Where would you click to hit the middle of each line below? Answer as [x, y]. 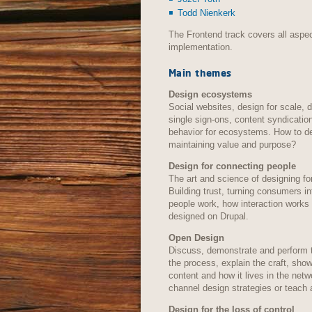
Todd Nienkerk [206, 13]
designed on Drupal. [209, 216]
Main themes [200, 72]
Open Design [196, 237]
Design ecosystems [210, 94]
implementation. [201, 47]
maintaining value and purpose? [232, 144]
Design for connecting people [232, 166]
